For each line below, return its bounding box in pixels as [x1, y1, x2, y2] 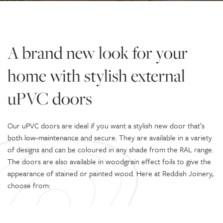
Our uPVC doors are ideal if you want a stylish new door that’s [7, 120, 205, 131]
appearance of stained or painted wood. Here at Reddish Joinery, [7, 168, 214, 179]
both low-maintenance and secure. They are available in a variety [7, 132, 212, 143]
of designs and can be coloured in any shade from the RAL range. [7, 144, 214, 155]
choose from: [7, 180, 50, 191]
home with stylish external [7, 64, 185, 87]
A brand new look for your [7, 41, 188, 64]
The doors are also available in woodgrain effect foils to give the [7, 156, 211, 167]
